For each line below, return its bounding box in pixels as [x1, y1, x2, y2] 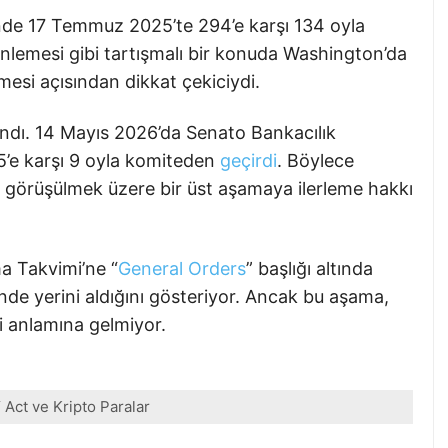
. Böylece [277, 150, 354, 172]
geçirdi [220, 150, 277, 172]
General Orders [118, 257, 246, 279]
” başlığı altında [246, 257, 373, 279]
